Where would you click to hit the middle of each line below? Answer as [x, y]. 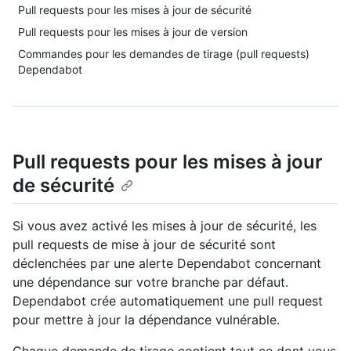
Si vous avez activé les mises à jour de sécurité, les [165, 226]
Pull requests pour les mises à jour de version [133, 32]
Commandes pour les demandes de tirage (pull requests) [164, 54]
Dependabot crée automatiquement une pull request [168, 301]
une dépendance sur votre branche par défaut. [150, 282]
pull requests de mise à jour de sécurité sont [144, 245]
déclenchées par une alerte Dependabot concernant [167, 264]
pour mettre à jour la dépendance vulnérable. [146, 320]
